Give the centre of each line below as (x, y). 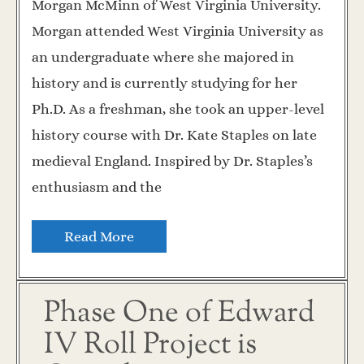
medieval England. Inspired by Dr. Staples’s (172, 161)
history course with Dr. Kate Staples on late (174, 135)
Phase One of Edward (179, 314)
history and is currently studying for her (165, 83)
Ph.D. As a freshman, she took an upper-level (178, 109)
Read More (99, 237)
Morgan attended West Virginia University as (178, 31)
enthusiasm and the (97, 187)
